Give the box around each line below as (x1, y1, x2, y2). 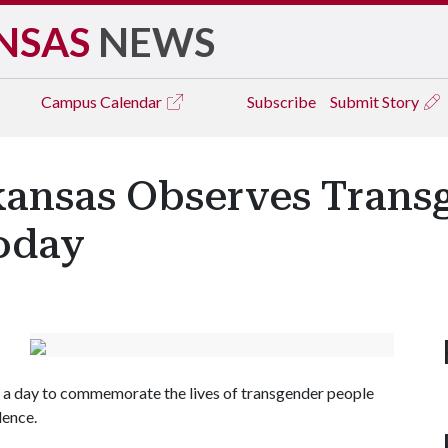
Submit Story (330, 92, 422, 111)
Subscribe (247, 92, 316, 111)
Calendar (100, 92, 165, 111)
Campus (41, 92, 100, 111)
